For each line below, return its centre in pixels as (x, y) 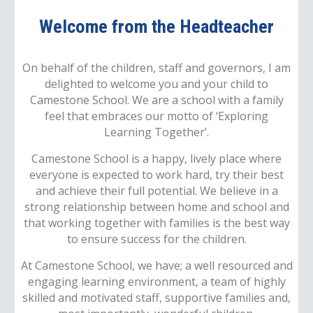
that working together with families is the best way (156, 223)
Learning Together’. (156, 132)
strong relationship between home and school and (156, 206)
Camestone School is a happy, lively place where (156, 158)
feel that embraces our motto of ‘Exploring (156, 116)
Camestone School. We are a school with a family (156, 100)
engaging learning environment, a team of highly (156, 281)
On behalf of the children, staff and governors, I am (156, 68)
